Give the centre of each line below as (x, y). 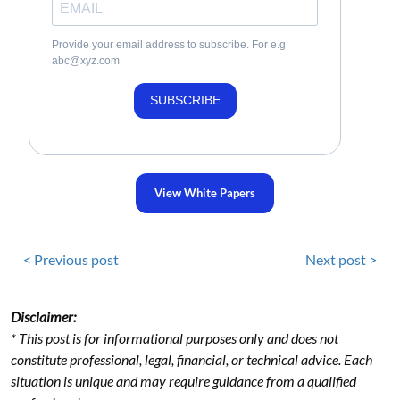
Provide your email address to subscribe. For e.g (169, 44)
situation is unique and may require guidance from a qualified (183, 380)
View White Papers (204, 192)
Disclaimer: (43, 316)
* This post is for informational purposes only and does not (175, 337)
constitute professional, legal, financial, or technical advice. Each (192, 359)
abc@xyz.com (86, 60)
